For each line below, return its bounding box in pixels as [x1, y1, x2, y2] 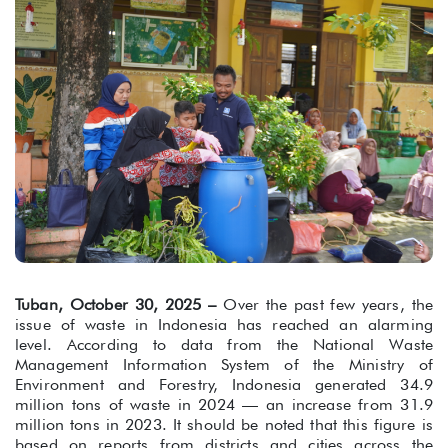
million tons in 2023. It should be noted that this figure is [15, 415, 433, 435]
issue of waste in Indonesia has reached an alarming [15, 315, 433, 335]
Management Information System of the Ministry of [15, 355, 433, 375]
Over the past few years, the [223, 295, 433, 315]
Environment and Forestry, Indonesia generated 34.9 [15, 375, 433, 395]
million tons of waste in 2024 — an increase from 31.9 [15, 395, 433, 415]
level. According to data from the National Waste [15, 335, 433, 355]
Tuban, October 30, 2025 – [15, 295, 224, 315]
